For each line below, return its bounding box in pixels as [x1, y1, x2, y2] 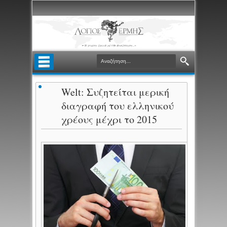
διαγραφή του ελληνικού [61, 99, 174, 113]
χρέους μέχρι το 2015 [61, 112, 158, 127]
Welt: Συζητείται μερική [61, 85, 170, 99]
